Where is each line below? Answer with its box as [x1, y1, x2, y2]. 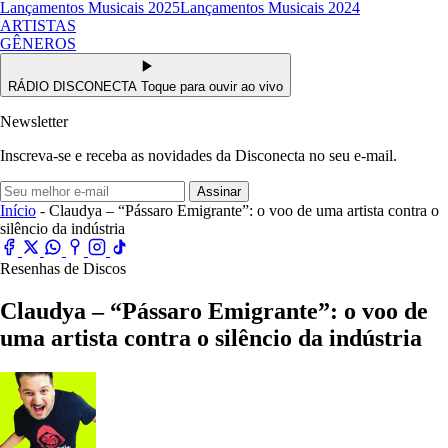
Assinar [197, 184, 241, 199]
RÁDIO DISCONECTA [8, 79, 141, 94]
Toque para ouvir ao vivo [141, 79, 283, 94]
